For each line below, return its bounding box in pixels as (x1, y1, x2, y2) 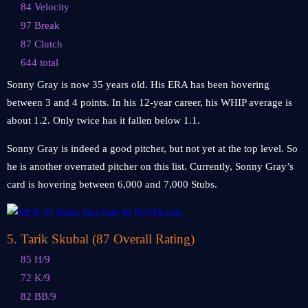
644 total (21, 57, 58, 68)
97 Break (21, 20, 60, 31)
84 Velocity (21, 1, 69, 12)
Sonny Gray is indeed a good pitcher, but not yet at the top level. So (7, 143, 298, 154)
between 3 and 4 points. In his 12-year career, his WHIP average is (7, 97, 292, 108)
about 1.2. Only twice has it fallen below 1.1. (7, 115, 200, 126)
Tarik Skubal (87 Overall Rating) (21, 232, 195, 246)
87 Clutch (21, 38, 63, 49)
